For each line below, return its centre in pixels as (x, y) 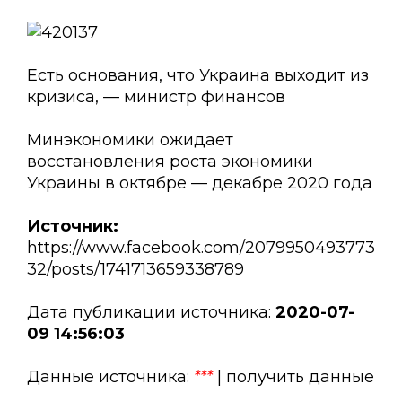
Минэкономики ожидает (130, 140)
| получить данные (293, 377)
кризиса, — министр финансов (156, 97)
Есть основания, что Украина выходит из (198, 76)
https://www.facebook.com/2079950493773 (201, 248)
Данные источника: (110, 377)
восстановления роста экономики (170, 162)
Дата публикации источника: (151, 313)
